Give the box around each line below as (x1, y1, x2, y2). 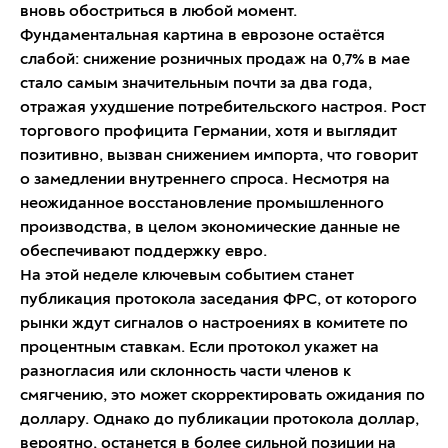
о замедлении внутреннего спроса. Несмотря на (20, 172, 390, 189)
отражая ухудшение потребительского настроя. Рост (20, 100, 426, 117)
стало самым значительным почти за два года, (20, 76, 372, 93)
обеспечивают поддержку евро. (20, 244, 267, 261)
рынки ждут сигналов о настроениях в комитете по (20, 316, 408, 333)
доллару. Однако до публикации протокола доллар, (20, 412, 419, 429)
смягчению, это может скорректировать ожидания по (20, 388, 425, 405)
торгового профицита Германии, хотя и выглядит (20, 124, 397, 141)
